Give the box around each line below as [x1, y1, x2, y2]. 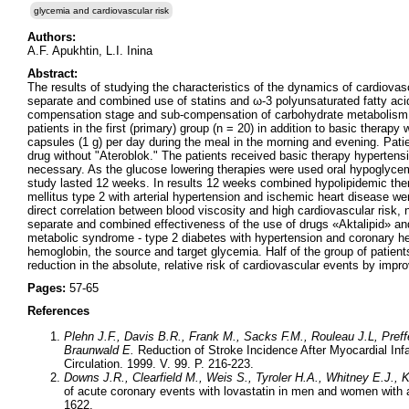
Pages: [27, 281, 69, 295]
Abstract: [27, 67, 78, 80]
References [27, 304, 89, 318]
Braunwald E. [64, 343, 134, 358]
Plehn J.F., [64, 330, 124, 344]
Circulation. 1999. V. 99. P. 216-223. [64, 357, 254, 372]
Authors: [27, 30, 76, 44]
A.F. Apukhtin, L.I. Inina [27, 44, 152, 58]
